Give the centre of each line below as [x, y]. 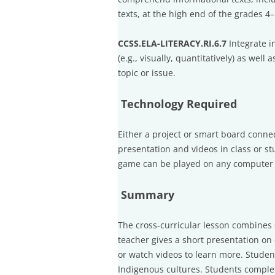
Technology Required [177, 104]
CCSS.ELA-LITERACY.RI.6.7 [172, 43]
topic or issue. [147, 73]
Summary [146, 195]
